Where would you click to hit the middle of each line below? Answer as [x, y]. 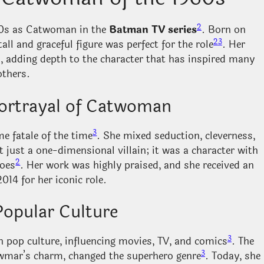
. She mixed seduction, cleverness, [176, 136]
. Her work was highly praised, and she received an [137, 165]
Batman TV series [153, 30]
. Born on [223, 30]
